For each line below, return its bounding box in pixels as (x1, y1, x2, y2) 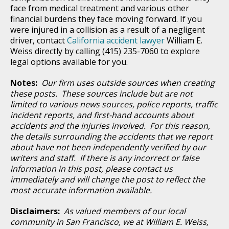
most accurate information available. (10, 184, 154, 196)
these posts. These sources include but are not (10, 87, 193, 99)
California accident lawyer (67, 34, 165, 46)
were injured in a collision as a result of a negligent (10, 24, 205, 35)
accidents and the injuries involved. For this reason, (10, 120, 210, 131)
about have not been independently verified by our (10, 141, 206, 153)
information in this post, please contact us (10, 163, 173, 174)
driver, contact (10, 34, 67, 46)
